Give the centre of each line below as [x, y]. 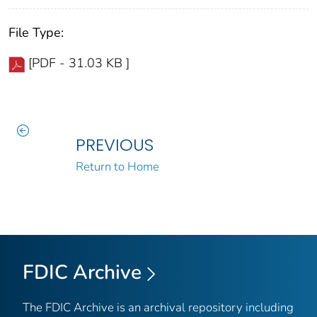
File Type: [36, 33]
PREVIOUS [114, 145]
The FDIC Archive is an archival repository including [158, 307]
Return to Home [117, 167]
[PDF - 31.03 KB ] [79, 63]
